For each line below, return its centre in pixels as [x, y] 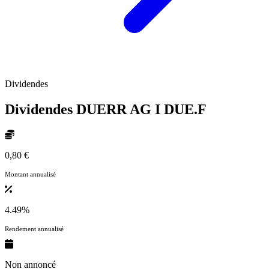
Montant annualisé [30, 174]
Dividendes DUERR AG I [84, 110]
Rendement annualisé [34, 228]
